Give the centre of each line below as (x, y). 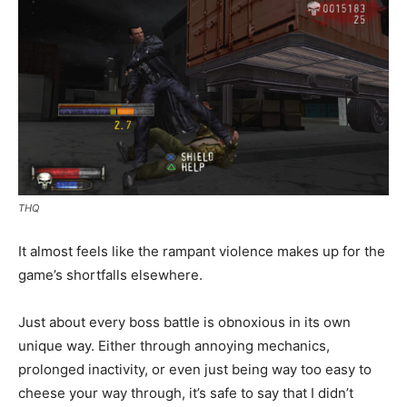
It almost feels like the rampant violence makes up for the (202, 251)
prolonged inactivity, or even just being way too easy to (195, 369)
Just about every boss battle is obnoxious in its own (184, 322)
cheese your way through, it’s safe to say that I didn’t (186, 392)
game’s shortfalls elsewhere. (110, 274)
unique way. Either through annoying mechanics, (174, 345)
